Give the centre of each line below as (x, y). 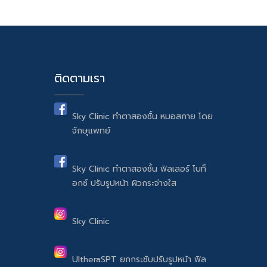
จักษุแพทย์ (91, 131)
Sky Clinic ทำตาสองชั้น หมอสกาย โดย (142, 116)
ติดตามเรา (80, 78)
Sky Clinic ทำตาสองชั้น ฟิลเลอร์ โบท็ (139, 169)
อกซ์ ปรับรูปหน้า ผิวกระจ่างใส (124, 183)
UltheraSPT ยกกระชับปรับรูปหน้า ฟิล (139, 259)
